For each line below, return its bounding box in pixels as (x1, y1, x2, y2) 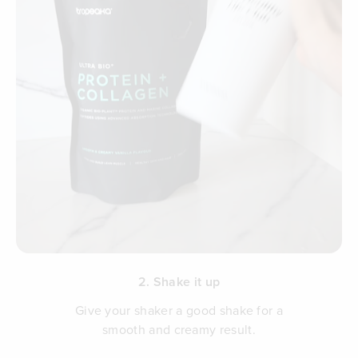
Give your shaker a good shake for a (74, 300, 284, 319)
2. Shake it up (137, 272, 221, 291)
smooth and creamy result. (101, 320, 256, 338)
